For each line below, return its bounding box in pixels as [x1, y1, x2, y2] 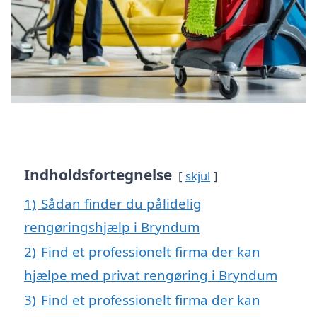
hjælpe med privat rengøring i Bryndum [24, 265, 277, 284]
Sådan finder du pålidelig [41, 194, 202, 212]
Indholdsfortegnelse [24, 164, 172, 185]
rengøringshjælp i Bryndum [24, 217, 200, 236]
